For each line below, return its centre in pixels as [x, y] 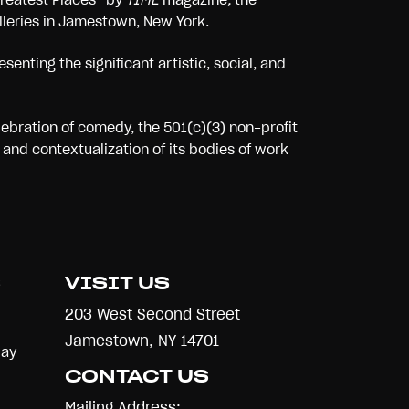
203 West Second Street [152, 314]
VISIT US [117, 283]
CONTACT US [137, 377]
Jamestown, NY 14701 [142, 341]
